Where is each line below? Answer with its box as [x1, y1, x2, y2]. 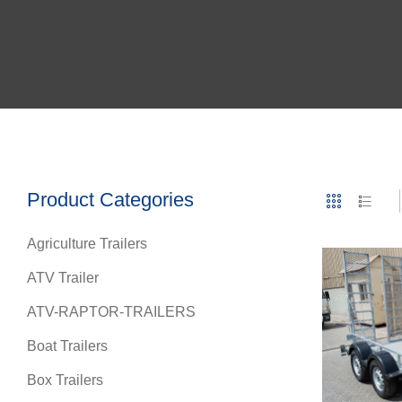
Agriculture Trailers [27, 236, 147, 251]
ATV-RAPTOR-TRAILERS [27, 304, 196, 319]
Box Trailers [27, 372, 103, 388]
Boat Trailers [27, 338, 108, 354]
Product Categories [27, 188, 194, 211]
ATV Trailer [27, 270, 99, 285]
